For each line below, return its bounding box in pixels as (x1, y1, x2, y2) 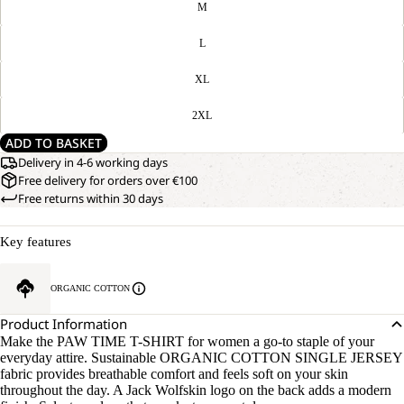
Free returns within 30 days (18, 190, 163, 207)
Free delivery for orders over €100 (18, 172, 197, 188)
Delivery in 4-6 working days (18, 154, 168, 170)
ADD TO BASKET (5, 134, 102, 151)
